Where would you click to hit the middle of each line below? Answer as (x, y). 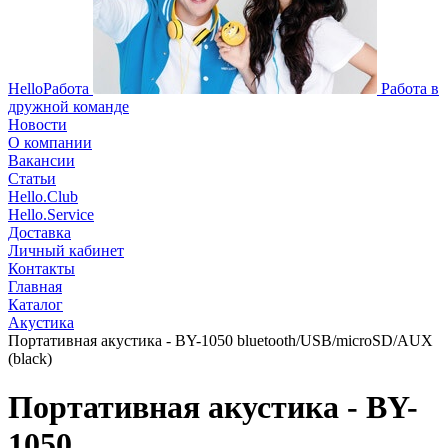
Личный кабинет (66, 250)
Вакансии (41, 160)
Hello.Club (43, 196)
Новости (37, 124)
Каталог (35, 304)
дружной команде (68, 106)
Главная (35, 286)
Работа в (410, 88)
